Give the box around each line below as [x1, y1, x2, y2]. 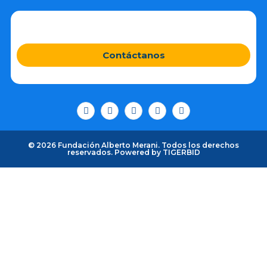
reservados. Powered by [67, 148, 163, 157]
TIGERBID [162, 148, 200, 157]
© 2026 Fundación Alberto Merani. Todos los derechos [28, 141, 239, 150]
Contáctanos [102, 49, 165, 61]
